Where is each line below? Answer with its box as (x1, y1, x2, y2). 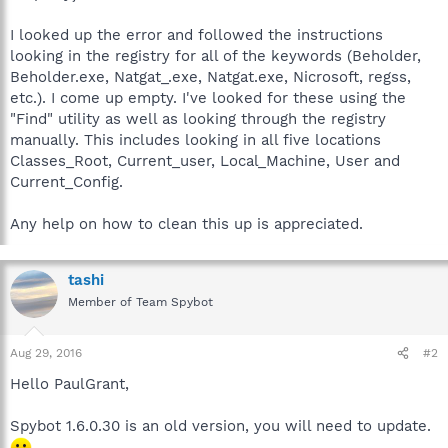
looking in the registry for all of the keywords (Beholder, (10, 46, 421, 65)
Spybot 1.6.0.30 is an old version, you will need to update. (10, 417, 431, 435)
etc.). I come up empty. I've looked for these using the (10, 88, 406, 107)
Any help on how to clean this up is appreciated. (10, 214, 363, 233)
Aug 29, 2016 (10, 346, 82, 360)
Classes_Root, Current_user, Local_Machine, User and (10, 151, 400, 170)
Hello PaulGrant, (10, 375, 129, 393)
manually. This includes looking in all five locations (10, 130, 381, 149)
